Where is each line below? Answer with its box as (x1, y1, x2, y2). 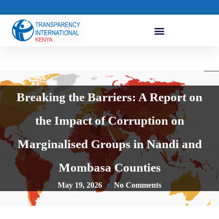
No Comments (114, 181, 161, 190)
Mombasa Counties (58, 161, 161, 175)
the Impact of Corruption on (35, 114, 184, 128)
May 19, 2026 (58, 181, 102, 190)
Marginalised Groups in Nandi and (17, 137, 202, 151)
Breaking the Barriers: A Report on (17, 90, 202, 104)
